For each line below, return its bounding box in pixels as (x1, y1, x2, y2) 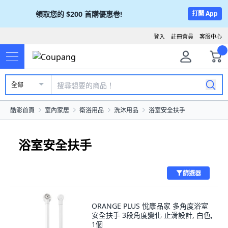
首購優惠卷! (84, 9, 122, 19)
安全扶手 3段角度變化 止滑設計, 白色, (92, 210, 213, 220)
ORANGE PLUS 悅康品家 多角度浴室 (92, 201, 208, 211)
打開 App (192, 9, 218, 18)
